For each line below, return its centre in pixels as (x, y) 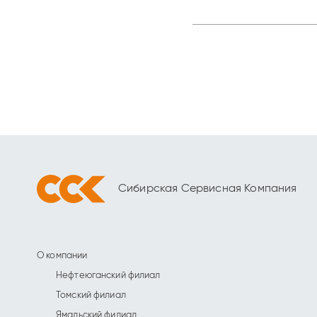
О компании (62, 256)
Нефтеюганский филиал (108, 276)
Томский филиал (91, 295)
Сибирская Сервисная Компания (208, 189)
